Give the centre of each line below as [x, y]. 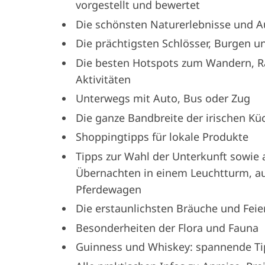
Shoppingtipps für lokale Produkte [162, 137]
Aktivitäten [104, 79]
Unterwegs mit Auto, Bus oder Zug [163, 98]
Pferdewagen [109, 189]
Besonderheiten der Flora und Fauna [167, 227]
